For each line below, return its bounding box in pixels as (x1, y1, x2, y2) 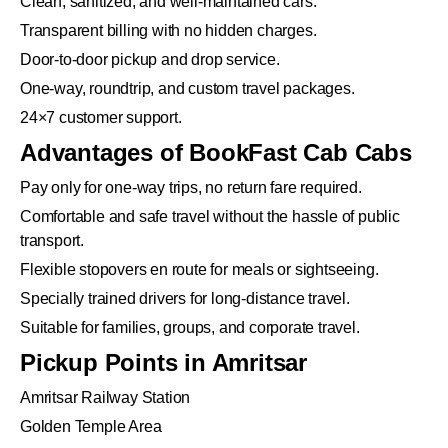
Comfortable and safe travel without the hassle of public (20, 208, 400, 226)
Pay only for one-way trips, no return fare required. (20, 179, 362, 197)
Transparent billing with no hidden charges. (20, 22, 317, 40)
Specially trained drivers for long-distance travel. (20, 290, 350, 308)
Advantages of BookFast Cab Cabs (20, 139, 412, 167)
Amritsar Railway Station (20, 389, 191, 407)
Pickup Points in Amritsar (20, 349, 307, 377)
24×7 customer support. (20, 109, 182, 127)
